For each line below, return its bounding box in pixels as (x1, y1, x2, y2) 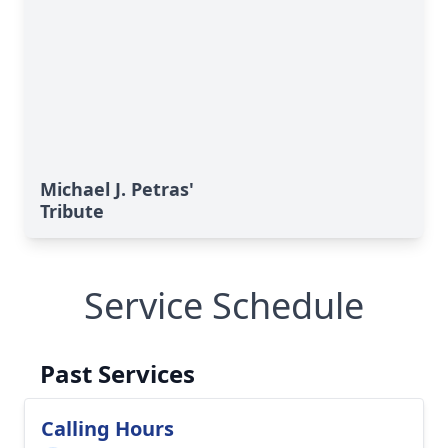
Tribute (40, 199, 104, 223)
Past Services (40, 357, 195, 390)
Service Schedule (84, 281, 364, 330)
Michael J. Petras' (40, 177, 194, 201)
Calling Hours (41, 415, 174, 442)
